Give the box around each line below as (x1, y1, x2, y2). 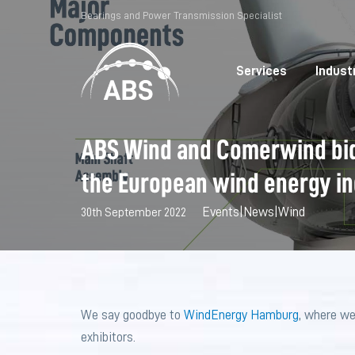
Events (202, 204, 240, 219)
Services (235, 65, 287, 78)
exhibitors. (81, 330, 136, 344)
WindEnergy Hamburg (184, 307, 299, 322)
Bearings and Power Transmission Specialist (81, 10, 282, 21)
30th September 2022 (81, 205, 186, 219)
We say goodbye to (81, 307, 184, 322)
